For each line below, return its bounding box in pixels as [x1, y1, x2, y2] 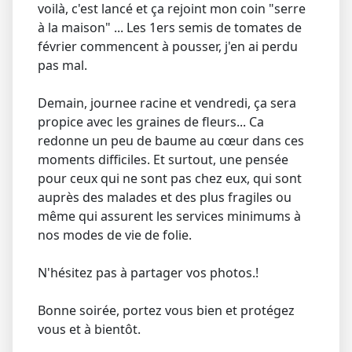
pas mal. [38, 56, 87, 74]
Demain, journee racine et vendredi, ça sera [38, 93, 296, 112]
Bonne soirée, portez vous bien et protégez [38, 301, 295, 319]
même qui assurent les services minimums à [38, 207, 301, 225]
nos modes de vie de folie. [38, 225, 192, 244]
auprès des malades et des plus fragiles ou [38, 188, 291, 206]
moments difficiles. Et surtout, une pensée [38, 150, 288, 168]
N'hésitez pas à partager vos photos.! [38, 263, 258, 281]
